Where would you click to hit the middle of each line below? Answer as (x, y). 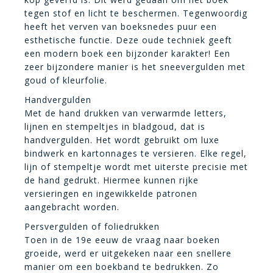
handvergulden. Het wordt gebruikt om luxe (122, 140)
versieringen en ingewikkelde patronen (111, 193)
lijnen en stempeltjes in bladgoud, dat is (115, 126)
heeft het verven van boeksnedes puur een (121, 26)
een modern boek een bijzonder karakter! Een (127, 53)
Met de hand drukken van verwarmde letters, (126, 113)
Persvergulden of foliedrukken (92, 226)
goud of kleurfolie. (66, 80)
